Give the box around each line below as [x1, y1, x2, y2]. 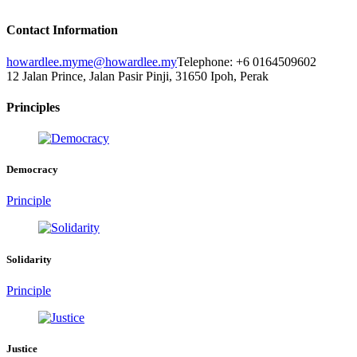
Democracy [6, 163, 58, 176]
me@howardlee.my [78, 54, 177, 69]
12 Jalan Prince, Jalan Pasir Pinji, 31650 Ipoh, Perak [6, 69, 269, 83]
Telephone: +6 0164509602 [177, 54, 316, 69]
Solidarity [6, 253, 52, 265]
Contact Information [6, 23, 118, 37]
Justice [6, 342, 37, 355]
